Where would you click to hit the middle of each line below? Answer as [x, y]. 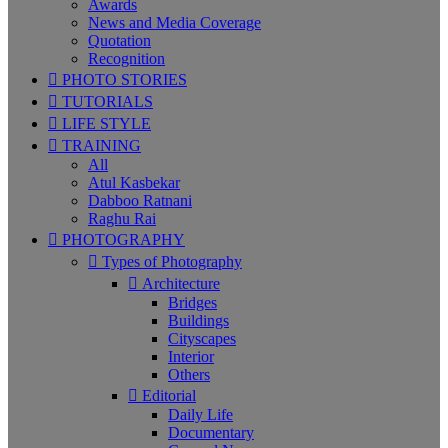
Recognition [126, 58]
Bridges [192, 302]
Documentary [211, 432]
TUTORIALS [105, 101]
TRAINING [99, 145]
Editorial [167, 395]
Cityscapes [202, 338]
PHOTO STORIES [122, 79]
